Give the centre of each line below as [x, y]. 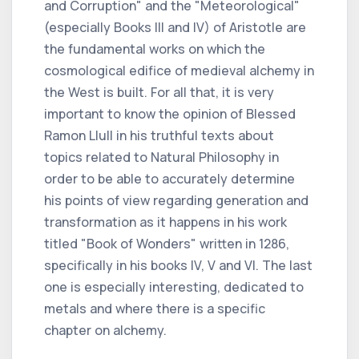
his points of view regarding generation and [176, 200]
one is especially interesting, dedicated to [174, 286]
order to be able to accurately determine [169, 178]
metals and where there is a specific [155, 308]
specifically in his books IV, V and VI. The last [178, 265]
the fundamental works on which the [155, 48]
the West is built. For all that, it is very [159, 92]
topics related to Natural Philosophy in [161, 157]
